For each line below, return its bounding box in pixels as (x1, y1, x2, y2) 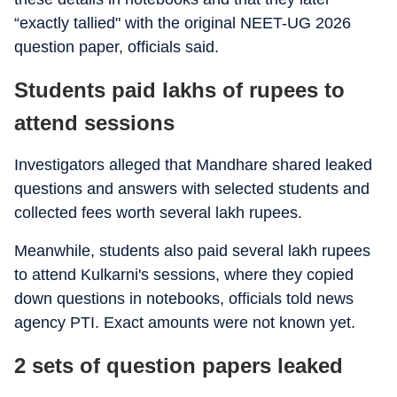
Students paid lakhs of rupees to (14, 78, 345, 102)
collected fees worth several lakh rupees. (14, 204, 302, 222)
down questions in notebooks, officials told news (14, 290, 354, 307)
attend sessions (14, 111, 175, 135)
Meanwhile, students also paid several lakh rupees (14, 242, 370, 260)
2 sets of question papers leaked (14, 354, 343, 378)
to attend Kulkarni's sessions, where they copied (14, 266, 354, 284)
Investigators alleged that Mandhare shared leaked (14, 156, 372, 174)
